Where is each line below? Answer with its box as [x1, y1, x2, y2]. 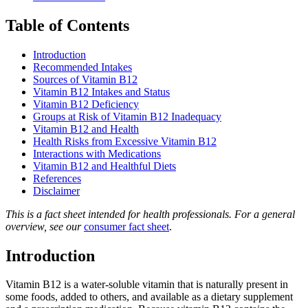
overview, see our [5, 220, 81, 232]
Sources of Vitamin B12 [33, 73, 137, 85]
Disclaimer [33, 184, 80, 197]
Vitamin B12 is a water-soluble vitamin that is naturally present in [5, 278, 288, 291]
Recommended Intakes [33, 60, 132, 73]
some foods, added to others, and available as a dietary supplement [5, 291, 293, 303]
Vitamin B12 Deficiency [33, 98, 139, 110]
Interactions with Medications [33, 147, 161, 159]
